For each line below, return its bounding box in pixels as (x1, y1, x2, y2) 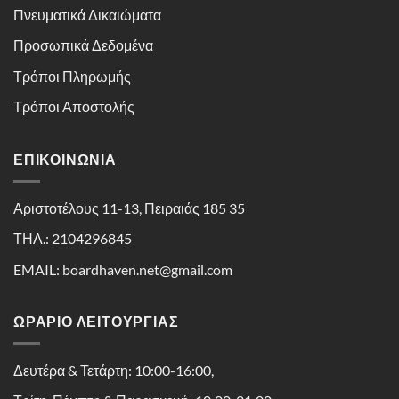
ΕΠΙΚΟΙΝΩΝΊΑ (13, 151, 117, 168)
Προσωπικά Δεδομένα (13, 37, 153, 54)
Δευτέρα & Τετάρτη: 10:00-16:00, (13, 361, 214, 379)
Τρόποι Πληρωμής (13, 67, 131, 85)
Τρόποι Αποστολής (13, 98, 134, 116)
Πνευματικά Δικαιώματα (13, 5, 161, 23)
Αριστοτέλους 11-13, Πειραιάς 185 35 (13, 199, 245, 216)
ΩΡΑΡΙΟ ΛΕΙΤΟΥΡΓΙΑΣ (13, 313, 179, 330)
